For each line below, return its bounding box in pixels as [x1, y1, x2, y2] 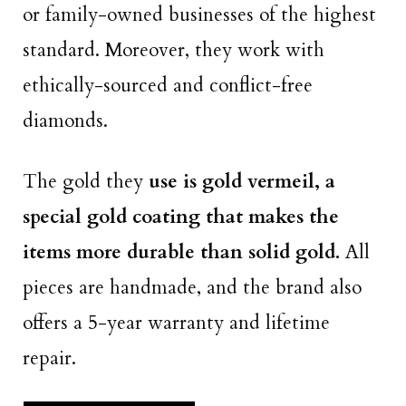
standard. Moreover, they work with [23, 37, 324, 64]
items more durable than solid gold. [23, 238, 340, 266]
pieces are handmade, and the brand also [23, 274, 362, 301]
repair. [23, 344, 76, 372]
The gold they [23, 168, 149, 195]
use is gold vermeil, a [149, 168, 335, 195]
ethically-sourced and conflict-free [23, 72, 313, 100]
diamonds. [23, 108, 113, 135]
